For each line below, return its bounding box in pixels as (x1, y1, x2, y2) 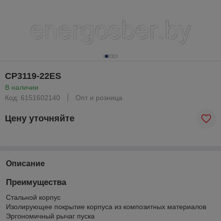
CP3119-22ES (5, 71, 61, 81)
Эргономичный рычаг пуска (6, 212, 95, 220)
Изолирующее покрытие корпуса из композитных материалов (6, 202, 206, 211)
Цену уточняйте (5, 113, 74, 124)
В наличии (5, 83, 38, 91)
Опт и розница (75, 93, 122, 102)
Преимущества (6, 177, 66, 187)
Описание (6, 159, 45, 168)
